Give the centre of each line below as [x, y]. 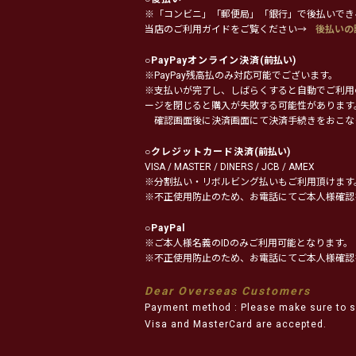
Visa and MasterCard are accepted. [236, 325]
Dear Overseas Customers [228, 291]
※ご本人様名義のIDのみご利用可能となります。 [249, 244]
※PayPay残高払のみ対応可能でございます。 [241, 76]
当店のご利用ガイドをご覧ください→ [227, 30]
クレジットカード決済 [203, 152]
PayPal [168, 228]
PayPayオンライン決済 [205, 61]
